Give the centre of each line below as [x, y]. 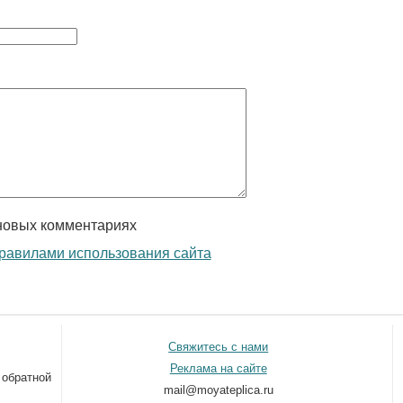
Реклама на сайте [218, 368]
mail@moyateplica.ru [218, 390]
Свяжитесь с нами [219, 347]
